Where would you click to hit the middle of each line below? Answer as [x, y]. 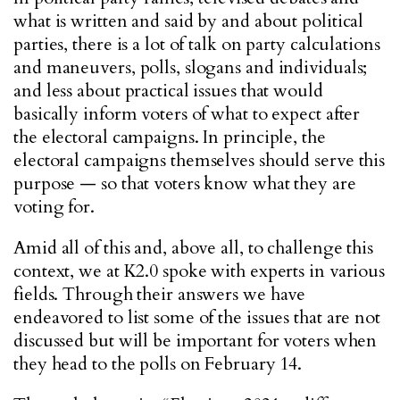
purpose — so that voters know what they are [185, 183]
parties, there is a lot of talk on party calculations [197, 44]
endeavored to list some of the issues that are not [197, 317]
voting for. [54, 207]
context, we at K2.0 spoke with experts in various [200, 271]
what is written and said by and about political [189, 21]
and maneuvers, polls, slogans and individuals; [191, 67]
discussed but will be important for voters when [196, 341]
